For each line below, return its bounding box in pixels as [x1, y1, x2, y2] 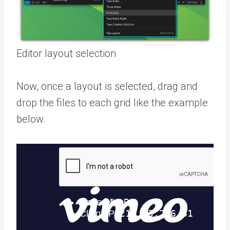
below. [16, 112, 46, 125]
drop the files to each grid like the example [16, 96, 208, 109]
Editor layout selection [16, 47, 116, 60]
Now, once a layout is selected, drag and [16, 80, 198, 92]
